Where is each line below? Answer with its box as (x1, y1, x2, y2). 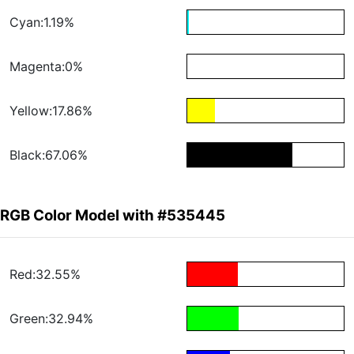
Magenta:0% (9, 58, 83, 75)
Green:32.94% (9, 311, 93, 327)
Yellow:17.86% (9, 103, 92, 119)
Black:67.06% (9, 147, 88, 164)
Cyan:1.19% (9, 14, 74, 31)
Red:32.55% (9, 266, 81, 283)
